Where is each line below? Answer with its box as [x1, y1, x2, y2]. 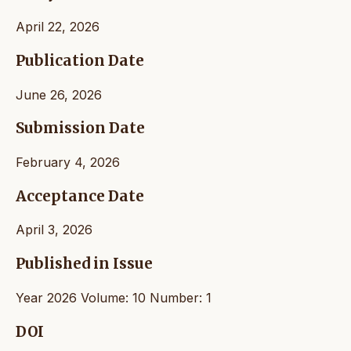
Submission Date [16, 119, 145, 138]
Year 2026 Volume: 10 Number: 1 [16, 289, 212, 306]
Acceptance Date [16, 186, 144, 205]
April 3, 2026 [16, 222, 92, 238]
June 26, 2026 [16, 86, 102, 103]
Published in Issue [16, 255, 153, 273]
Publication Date [16, 51, 144, 70]
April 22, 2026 [16, 19, 100, 35]
